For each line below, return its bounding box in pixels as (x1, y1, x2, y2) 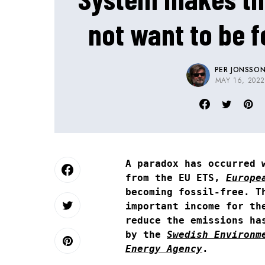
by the (125, 229, 167, 240)
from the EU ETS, (125, 172, 226, 183)
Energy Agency (125, 243, 202, 254)
